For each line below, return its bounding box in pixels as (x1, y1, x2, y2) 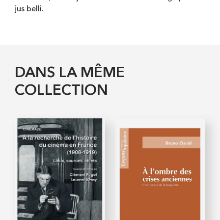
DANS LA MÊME (15, 65, 125, 81)
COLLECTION (15, 83, 108, 98)
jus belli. (15, 5, 44, 13)
